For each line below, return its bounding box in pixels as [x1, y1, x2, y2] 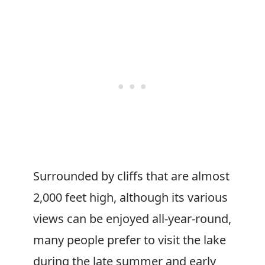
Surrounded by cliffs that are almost [33, 168, 230, 184]
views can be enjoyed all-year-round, [33, 211, 231, 227]
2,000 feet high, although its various [33, 189, 228, 205]
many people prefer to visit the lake [33, 232, 226, 248]
